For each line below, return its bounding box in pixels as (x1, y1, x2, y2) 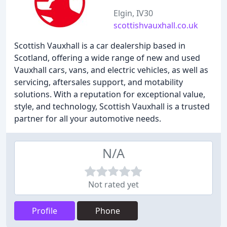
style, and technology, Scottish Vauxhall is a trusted (14, 101, 210, 112)
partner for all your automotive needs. (14, 113, 161, 124)
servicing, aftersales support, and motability (14, 77, 183, 88)
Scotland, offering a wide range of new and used (14, 52, 200, 63)
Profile (32, 205, 57, 216)
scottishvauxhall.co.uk (113, 20, 198, 31)
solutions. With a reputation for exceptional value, (14, 89, 205, 100)
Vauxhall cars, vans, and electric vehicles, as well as (14, 64, 208, 75)
